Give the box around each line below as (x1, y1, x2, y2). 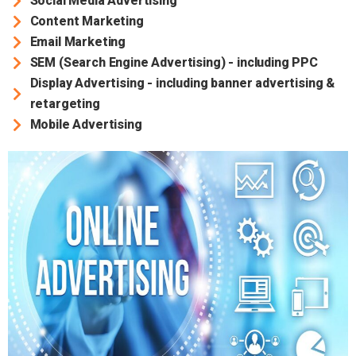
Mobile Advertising (29, 117, 142, 133)
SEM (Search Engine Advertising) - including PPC (29, 55, 318, 71)
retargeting (29, 96, 100, 112)
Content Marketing (29, 14, 144, 29)
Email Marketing (29, 34, 126, 50)
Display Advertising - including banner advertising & (29, 75, 335, 91)
